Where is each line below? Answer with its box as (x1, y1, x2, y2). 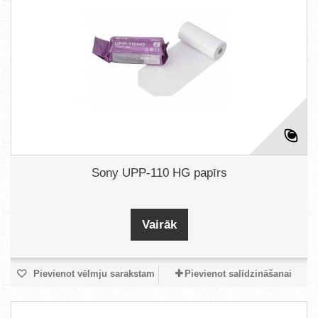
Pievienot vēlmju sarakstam (30, 268, 155, 279)
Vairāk (141, 218, 177, 231)
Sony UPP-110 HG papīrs (91, 166, 227, 180)
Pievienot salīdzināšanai (184, 268, 292, 279)
